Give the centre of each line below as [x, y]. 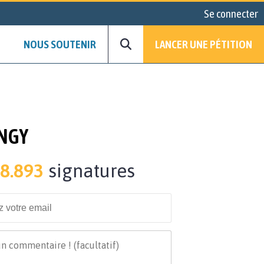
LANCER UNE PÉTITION [204, 44]
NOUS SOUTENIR [60, 44]
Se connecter [231, 14]
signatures [89, 171]
